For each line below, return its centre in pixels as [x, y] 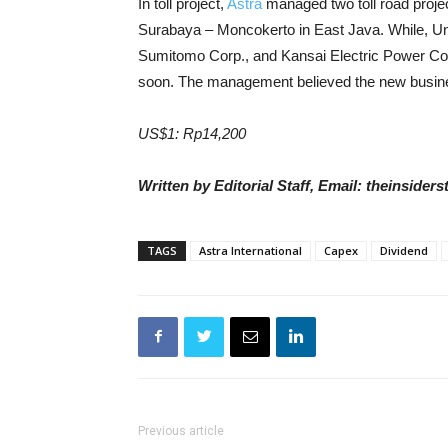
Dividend [404, 250]
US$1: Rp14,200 [192, 133]
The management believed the [278, 81]
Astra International [250, 250]
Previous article [181, 430]
